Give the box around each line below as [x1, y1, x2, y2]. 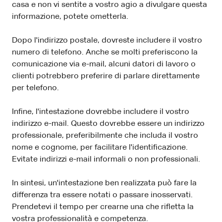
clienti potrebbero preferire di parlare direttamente [12, 72, 200, 81]
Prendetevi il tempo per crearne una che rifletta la [12, 203, 194, 212]
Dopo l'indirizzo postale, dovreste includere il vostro [12, 37, 202, 45]
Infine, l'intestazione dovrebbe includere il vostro [12, 108, 189, 116]
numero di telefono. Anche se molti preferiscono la [12, 49, 198, 57]
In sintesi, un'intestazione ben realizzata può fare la [12, 179, 197, 188]
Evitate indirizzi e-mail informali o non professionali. [12, 156, 200, 164]
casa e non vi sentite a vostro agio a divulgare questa [12, 1, 207, 9]
